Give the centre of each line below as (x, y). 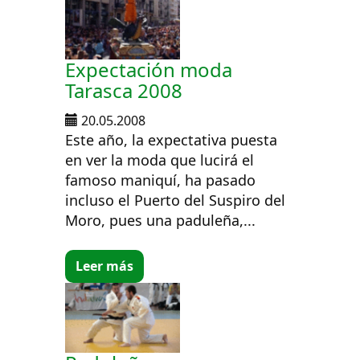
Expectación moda (149, 69)
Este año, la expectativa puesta (172, 139)
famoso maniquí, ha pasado (161, 180)
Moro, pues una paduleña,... (161, 220)
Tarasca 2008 (124, 90)
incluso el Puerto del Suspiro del (176, 200)
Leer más (105, 266)
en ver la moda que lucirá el (160, 160)
